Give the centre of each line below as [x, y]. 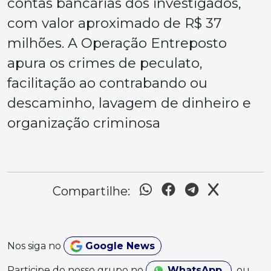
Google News [118, 246]
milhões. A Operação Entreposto [117, 43]
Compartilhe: [91, 191]
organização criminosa [84, 122]
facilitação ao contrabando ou [107, 83]
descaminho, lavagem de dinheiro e [129, 103]
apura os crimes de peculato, [105, 63]
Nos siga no [35, 246]
